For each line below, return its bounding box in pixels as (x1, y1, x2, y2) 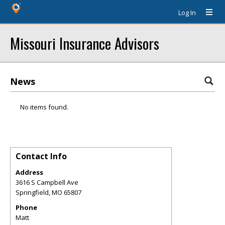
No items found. (20, 102, 68, 111)
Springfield (16, 188, 49, 197)
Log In (178, 8, 196, 17)
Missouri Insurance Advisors (10, 32, 159, 54)
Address (16, 168, 43, 177)
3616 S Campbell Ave (16, 178, 78, 187)
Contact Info (16, 151, 67, 162)
